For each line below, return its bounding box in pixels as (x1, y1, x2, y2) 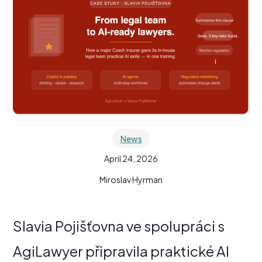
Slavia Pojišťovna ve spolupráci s (13, 216, 225, 235)
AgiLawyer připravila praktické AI (13, 242, 230, 260)
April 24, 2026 (104, 153, 158, 164)
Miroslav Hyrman (99, 174, 163, 185)
